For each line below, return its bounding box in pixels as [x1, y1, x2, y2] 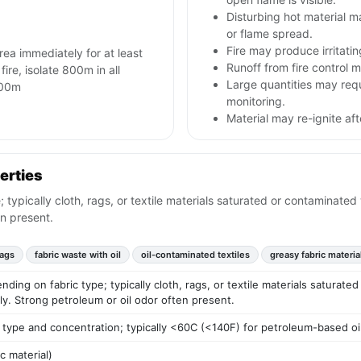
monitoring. [226, 94, 285, 109]
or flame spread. [226, 27, 313, 41]
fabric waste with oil [35, 249, 121, 261]
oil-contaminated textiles [141, 249, 250, 261]
